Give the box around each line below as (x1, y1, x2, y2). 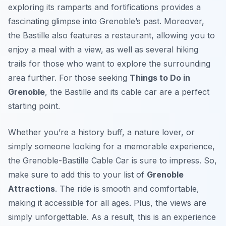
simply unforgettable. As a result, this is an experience (8, 212, 216, 222)
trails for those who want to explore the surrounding (8, 59, 210, 69)
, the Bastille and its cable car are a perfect (45, 87, 209, 97)
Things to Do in (130, 73, 190, 83)
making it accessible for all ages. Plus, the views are (8, 198, 206, 208)
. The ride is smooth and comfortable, (55, 184, 199, 194)
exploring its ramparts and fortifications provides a (8, 2, 201, 13)
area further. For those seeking (8, 73, 130, 83)
